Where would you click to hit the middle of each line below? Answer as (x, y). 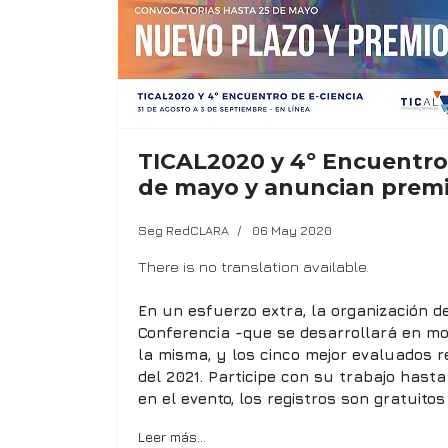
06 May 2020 (292, 229)
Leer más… (172, 436)
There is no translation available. (253, 266)
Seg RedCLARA (183, 229)
